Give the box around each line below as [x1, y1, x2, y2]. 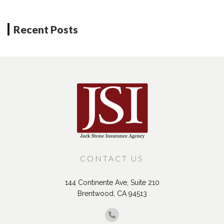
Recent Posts [13, 61, 78, 74]
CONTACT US [80, 192, 144, 202]
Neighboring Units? [44, 2, 106, 10]
